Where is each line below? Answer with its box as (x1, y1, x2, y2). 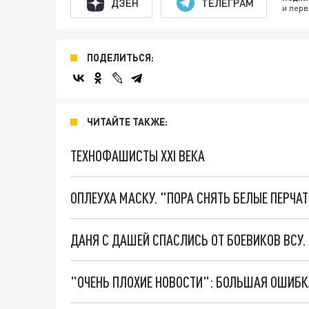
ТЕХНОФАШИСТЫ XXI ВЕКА (70, 146, 205, 166)
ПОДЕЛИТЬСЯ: (87, 52, 154, 64)
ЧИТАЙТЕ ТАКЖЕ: (87, 116, 168, 128)
